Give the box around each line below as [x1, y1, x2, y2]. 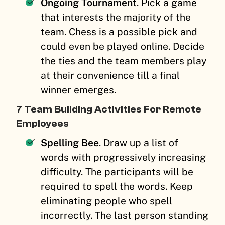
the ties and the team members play [41, 55, 207, 66]
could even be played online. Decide [41, 40, 205, 52]
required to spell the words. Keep [41, 180, 193, 192]
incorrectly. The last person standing [41, 209, 209, 221]
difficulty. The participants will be [41, 166, 194, 177]
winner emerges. [41, 84, 119, 95]
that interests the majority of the [41, 11, 191, 23]
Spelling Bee [41, 137, 99, 148]
